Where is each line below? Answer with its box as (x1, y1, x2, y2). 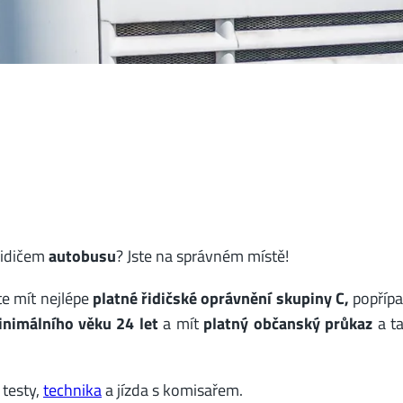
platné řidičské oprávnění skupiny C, (92, 284, 354, 310)
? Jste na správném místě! (116, 243, 289, 269)
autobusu (49, 243, 116, 269)
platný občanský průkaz (203, 309, 373, 336)
